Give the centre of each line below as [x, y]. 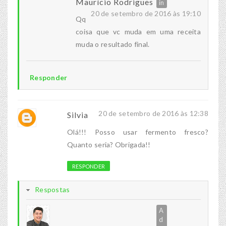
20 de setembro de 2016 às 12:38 [153, 114]
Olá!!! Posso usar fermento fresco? [138, 132]
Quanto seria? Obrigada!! [109, 145]
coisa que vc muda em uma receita [138, 32]
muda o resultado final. [113, 44]
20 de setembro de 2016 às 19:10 [146, 14]
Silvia [78, 115]
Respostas [52, 190]
